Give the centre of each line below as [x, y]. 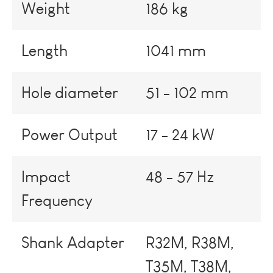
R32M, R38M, [190, 242]
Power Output [69, 134]
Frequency [57, 200]
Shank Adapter [73, 242]
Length [44, 50]
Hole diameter [70, 92]
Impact [46, 176]
